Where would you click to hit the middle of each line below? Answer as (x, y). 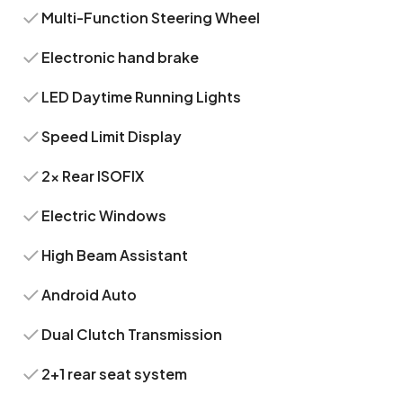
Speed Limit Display (112, 136)
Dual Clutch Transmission (132, 334)
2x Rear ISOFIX (93, 176)
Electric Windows (104, 215)
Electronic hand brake (121, 57)
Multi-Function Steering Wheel (151, 18)
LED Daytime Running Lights (142, 97)
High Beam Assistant (115, 255)
